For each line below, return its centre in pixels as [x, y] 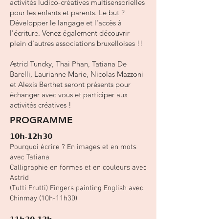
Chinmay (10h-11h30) [44, 198]
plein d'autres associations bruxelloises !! [76, 43]
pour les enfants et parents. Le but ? [67, 12]
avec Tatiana [30, 157]
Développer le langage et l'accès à [66, 23]
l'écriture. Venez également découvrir [70, 33]
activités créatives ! [41, 105]
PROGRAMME [41, 120]
